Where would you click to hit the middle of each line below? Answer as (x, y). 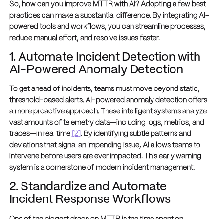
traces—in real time (40, 134)
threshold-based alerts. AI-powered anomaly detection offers (108, 100)
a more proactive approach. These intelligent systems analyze (108, 112)
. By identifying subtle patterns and (136, 134)
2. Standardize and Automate (88, 187)
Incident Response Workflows (90, 200)
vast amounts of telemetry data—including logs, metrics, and (107, 123)
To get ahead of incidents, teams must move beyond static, (104, 89)
